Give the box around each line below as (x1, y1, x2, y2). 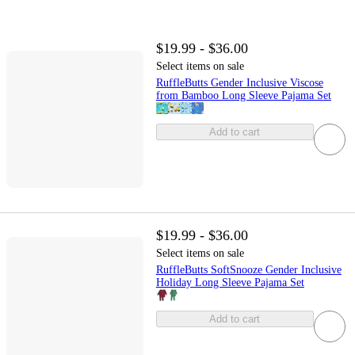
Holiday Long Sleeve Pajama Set (155, 276, 304, 288)
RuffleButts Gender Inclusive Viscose (155, 77, 323, 90)
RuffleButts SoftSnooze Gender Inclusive (155, 263, 342, 276)
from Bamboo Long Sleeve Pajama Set (155, 90, 331, 102)
